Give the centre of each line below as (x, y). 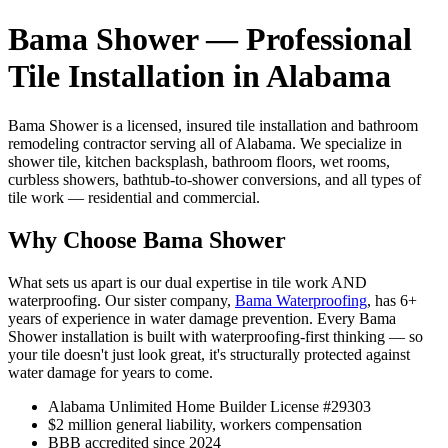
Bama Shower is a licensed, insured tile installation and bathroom (213, 125)
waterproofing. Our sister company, (121, 300)
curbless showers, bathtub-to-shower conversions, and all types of (214, 179)
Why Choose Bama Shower (147, 239)
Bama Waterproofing (301, 300)
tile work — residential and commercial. (134, 197)
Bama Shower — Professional (210, 39)
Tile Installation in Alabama (199, 76)
